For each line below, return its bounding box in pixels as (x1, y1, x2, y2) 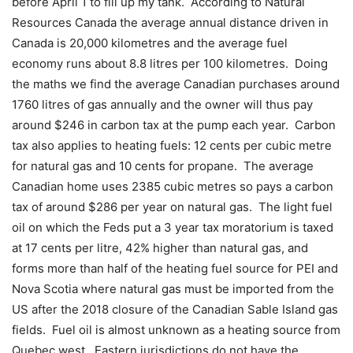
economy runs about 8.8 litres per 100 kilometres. (12, 55, 288, 71)
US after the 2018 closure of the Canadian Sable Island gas (12, 301, 338, 317)
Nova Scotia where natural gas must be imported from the (12, 281, 334, 296)
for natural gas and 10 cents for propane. (12, 158, 237, 173)
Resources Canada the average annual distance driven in (12, 14, 329, 30)
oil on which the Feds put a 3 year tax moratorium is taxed (12, 219, 333, 235)
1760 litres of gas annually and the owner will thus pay (12, 96, 313, 112)
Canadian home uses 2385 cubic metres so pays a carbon (12, 178, 333, 194)
